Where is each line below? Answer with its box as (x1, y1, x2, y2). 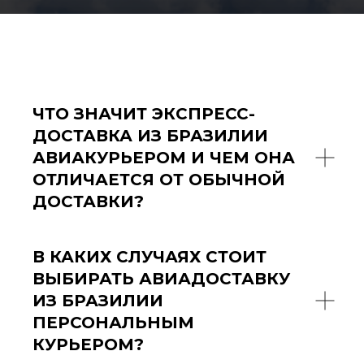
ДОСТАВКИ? (32, 191, 144, 211)
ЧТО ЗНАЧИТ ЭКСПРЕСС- (32, 103, 255, 123)
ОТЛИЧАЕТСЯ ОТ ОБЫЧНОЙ (32, 169, 285, 189)
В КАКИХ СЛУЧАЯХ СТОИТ (32, 246, 266, 266)
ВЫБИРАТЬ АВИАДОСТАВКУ (32, 268, 290, 288)
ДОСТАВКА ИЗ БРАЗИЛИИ (32, 125, 268, 145)
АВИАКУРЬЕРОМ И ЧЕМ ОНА (32, 147, 295, 167)
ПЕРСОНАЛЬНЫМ (32, 312, 194, 332)
